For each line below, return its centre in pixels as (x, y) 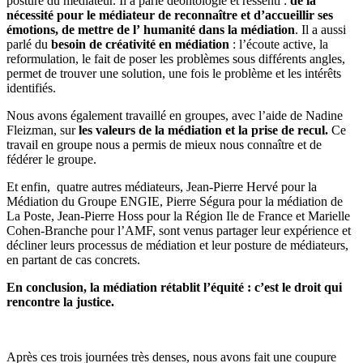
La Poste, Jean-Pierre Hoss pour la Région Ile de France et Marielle (178, 216)
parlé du (29, 45)
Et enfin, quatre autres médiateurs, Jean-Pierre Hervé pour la (162, 187)
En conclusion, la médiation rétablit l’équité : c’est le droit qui (174, 288)
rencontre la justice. (60, 302)
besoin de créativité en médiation (140, 45)
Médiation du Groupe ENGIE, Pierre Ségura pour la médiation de (175, 202)
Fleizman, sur (43, 130)
